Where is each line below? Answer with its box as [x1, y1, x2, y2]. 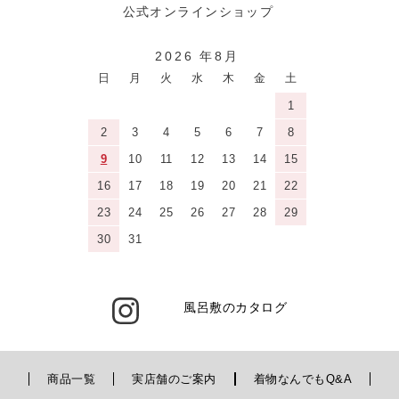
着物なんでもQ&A [253, 371, 352, 386]
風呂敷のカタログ [183, 299, 287, 314]
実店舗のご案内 [132, 371, 216, 386]
